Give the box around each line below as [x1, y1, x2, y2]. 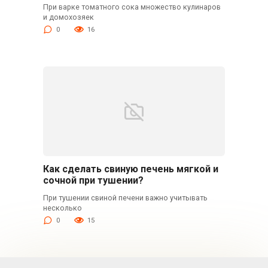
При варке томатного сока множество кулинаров [42, 2, 221, 11]
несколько [42, 203, 82, 212]
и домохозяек [42, 12, 94, 22]
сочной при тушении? [42, 174, 144, 186]
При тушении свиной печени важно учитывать [42, 193, 208, 202]
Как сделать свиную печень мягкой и [42, 163, 218, 175]
